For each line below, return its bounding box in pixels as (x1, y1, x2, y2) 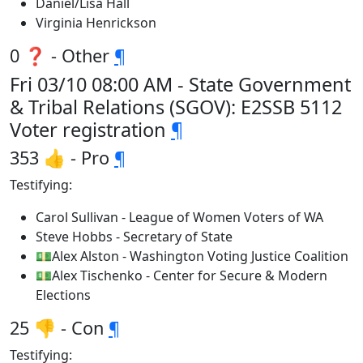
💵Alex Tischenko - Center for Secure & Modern (36, 267, 327, 284)
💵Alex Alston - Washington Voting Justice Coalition (36, 247, 348, 265)
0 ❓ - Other (10, 44, 114, 67)
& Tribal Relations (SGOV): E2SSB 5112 (10, 94, 342, 120)
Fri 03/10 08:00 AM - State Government (10, 71, 351, 97)
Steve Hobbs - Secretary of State (36, 228, 233, 246)
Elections (36, 286, 91, 304)
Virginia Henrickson (36, 14, 156, 32)
